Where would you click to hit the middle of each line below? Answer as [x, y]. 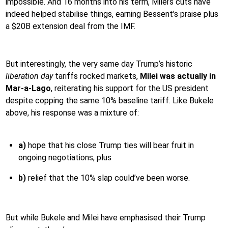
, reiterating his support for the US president [130, 88]
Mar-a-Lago [28, 88]
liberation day [29, 76]
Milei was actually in [178, 76]
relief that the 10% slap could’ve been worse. [108, 178]
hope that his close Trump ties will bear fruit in [110, 145]
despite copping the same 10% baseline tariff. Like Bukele [110, 100]
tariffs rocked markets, [96, 76]
